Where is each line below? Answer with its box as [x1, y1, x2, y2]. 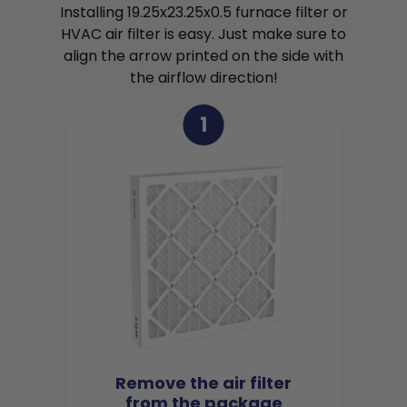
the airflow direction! [129, 67, 278, 89]
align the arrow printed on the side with [64, 45, 343, 67]
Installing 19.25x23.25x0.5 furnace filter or [59, 2, 348, 24]
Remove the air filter [115, 372, 292, 395]
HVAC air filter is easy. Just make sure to [61, 24, 346, 45]
